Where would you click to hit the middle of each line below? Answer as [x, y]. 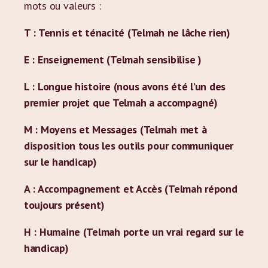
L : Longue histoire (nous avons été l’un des [125, 86]
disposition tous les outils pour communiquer [129, 146]
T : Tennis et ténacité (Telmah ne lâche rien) [127, 33]
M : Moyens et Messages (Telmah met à [115, 130]
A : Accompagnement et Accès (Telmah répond [131, 189]
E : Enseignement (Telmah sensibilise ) [113, 60]
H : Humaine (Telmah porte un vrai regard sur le [134, 232]
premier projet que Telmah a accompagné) [121, 103]
